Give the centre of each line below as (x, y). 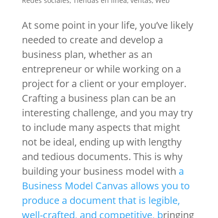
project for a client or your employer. (104, 83)
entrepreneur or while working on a (101, 69)
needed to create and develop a (92, 39)
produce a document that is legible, (101, 200)
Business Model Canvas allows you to (106, 185)
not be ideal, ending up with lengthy (101, 142)
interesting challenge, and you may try (107, 112)
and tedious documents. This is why (102, 156)
